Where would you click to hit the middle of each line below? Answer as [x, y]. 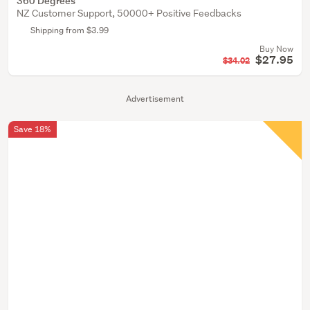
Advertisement [155, 99]
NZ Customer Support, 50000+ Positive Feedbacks [129, 13]
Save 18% [33, 129]
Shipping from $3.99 [70, 30]
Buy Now [276, 49]
